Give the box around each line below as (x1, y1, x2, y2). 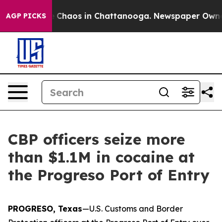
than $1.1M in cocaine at (8, 148, 195, 166)
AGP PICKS (6, 11, 46, 20)
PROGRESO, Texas (8, 204, 82, 214)
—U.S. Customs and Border (82, 204, 183, 214)
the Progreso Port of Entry (8, 166, 210, 184)
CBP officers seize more (8, 130, 185, 149)
